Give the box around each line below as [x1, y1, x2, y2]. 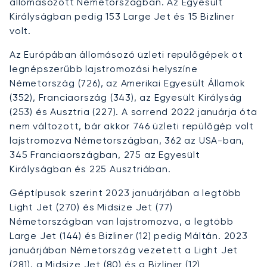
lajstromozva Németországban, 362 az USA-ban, [10, 134, 245, 146]
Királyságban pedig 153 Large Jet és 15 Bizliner [10, 10, 235, 22]
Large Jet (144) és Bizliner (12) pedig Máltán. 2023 [10, 229, 248, 241]
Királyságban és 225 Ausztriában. [10, 163, 171, 175]
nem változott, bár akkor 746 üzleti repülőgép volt [10, 120, 254, 132]
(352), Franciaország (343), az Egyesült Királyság [10, 91, 243, 103]
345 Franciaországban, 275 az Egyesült [10, 148, 200, 160]
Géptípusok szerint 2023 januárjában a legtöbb [10, 187, 241, 198]
